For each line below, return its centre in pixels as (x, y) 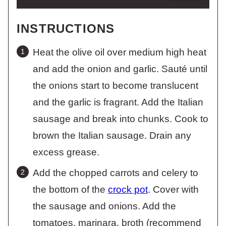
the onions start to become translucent (116, 85)
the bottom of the (70, 189)
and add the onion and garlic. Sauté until (120, 69)
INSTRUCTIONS (68, 28)
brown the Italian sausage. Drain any (112, 135)
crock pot (128, 189)
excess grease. (66, 152)
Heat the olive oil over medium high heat (120, 52)
